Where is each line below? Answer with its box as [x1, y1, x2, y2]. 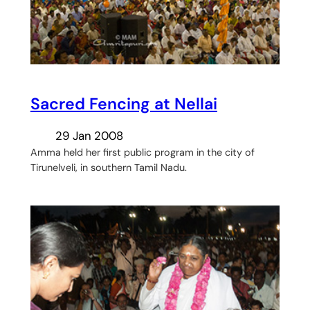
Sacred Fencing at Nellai [30, 93, 217, 114]
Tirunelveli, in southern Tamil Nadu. [30, 161, 187, 174]
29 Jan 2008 [55, 128, 123, 144]
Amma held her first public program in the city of [30, 146, 255, 159]
